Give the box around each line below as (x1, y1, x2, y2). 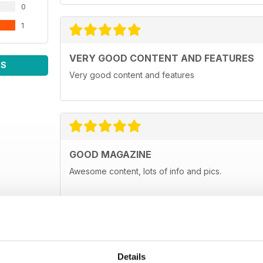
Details (117, 251, 146, 262)
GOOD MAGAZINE (69, 149, 151, 161)
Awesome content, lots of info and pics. (69, 166, 221, 177)
